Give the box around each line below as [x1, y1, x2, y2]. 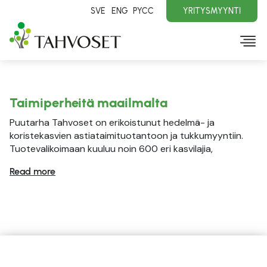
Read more [10, 166, 55, 177]
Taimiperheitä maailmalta [10, 95, 167, 110]
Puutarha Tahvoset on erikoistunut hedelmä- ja [10, 116, 215, 129]
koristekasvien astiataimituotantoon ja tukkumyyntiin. [10, 129, 243, 142]
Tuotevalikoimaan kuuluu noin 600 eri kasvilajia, [10, 142, 213, 155]
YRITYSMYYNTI [183, 5, 241, 16]
